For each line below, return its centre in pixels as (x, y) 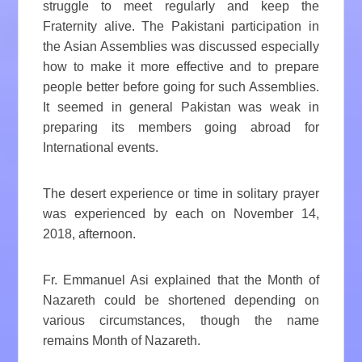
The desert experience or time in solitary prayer (181, 194)
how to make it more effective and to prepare (181, 67)
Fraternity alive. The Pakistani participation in (181, 27)
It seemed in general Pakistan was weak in (181, 107)
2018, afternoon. (90, 234)
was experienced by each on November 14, (181, 214)
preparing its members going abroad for (181, 128)
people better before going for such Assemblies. (181, 87)
